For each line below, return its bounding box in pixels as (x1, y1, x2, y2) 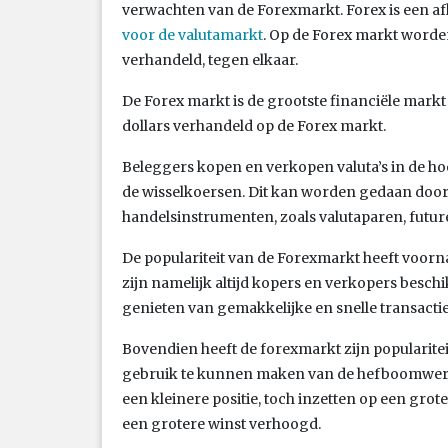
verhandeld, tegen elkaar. (122, 50, 298, 69)
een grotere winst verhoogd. (122, 414, 321, 433)
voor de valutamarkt (122, 25, 263, 44)
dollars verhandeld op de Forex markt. (122, 116, 386, 135)
